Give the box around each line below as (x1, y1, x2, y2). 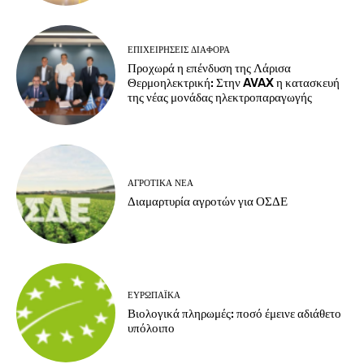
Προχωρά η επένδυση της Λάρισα (128, 60, 292, 76)
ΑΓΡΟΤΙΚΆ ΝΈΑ (128, 178, 194, 189)
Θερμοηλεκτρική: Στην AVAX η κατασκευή (128, 75, 340, 90)
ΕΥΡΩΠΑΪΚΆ (128, 289, 181, 301)
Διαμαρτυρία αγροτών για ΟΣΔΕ (128, 194, 288, 210)
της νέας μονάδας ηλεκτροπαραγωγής (128, 89, 313, 105)
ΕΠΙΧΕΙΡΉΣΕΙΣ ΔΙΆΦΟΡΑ (128, 44, 231, 55)
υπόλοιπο (128, 320, 175, 336)
